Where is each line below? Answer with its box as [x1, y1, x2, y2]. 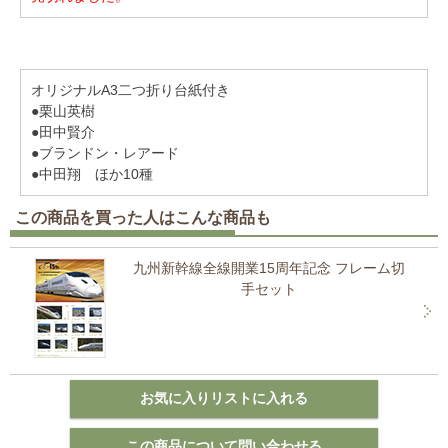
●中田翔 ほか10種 [31, 166, 153, 182]
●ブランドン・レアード [31, 145, 179, 161]
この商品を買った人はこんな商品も [15, 209, 271, 226]
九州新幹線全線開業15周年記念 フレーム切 [133, 260, 405, 276]
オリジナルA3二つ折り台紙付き [31, 82, 230, 98]
